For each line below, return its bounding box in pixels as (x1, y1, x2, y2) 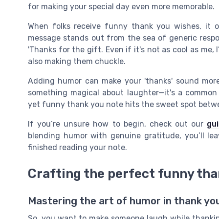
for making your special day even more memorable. (28, 2, 215, 12)
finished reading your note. (28, 143, 127, 153)
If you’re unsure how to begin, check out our (28, 119, 207, 129)
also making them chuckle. (28, 57, 126, 66)
